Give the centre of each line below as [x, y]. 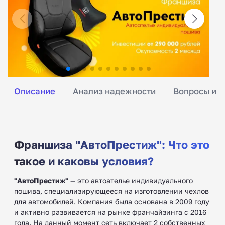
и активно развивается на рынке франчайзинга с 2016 [110, 212]
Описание [35, 91]
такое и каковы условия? [84, 161]
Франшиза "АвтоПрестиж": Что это [112, 144]
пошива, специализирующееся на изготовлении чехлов [111, 191]
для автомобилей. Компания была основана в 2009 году [112, 201]
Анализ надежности [114, 91]
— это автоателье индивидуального [131, 180]
